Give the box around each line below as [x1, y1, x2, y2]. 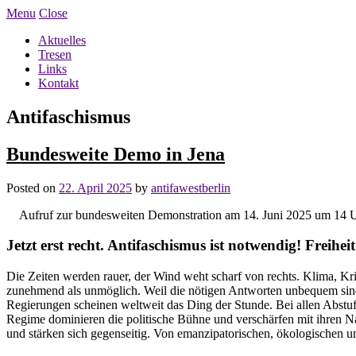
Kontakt [38, 76, 79, 90]
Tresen [38, 48, 72, 61]
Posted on [6, 180, 59, 195]
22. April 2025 [59, 180, 132, 195]
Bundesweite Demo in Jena [6, 143, 225, 164]
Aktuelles [38, 33, 86, 47]
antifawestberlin [151, 180, 230, 195]
